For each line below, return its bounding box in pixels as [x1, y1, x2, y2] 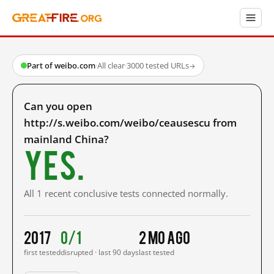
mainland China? [24, 132, 109, 146]
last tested [139, 247, 174, 257]
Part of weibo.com [27, 60, 95, 71]
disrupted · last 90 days [61, 247, 139, 257]
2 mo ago [139, 228, 191, 246]
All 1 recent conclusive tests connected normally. [24, 187, 228, 199]
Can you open [24, 99, 92, 113]
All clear [97, 60, 125, 71]
